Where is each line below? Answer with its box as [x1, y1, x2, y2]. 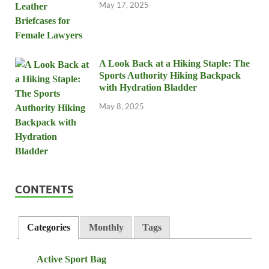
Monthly [88, 222, 124, 232]
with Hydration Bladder [99, 82, 197, 92]
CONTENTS [15, 183, 73, 196]
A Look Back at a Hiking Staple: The [99, 58, 250, 68]
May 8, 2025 [99, 101, 144, 112]
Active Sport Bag [36, 253, 106, 264]
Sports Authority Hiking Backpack [99, 70, 241, 80]
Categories [27, 222, 71, 232]
